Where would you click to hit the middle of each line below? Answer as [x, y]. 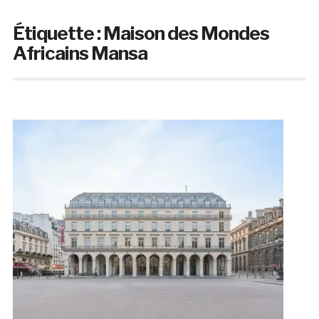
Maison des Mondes [186, 33]
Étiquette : [58, 33]
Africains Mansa [80, 53]
